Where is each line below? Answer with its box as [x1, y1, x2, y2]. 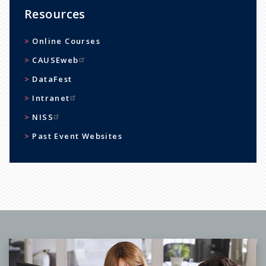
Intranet [32, 93, 70, 104]
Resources [24, 6, 85, 23]
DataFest [32, 74, 72, 85]
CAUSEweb [32, 55, 79, 66]
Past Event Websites [32, 131, 123, 142]
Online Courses [32, 36, 101, 47]
